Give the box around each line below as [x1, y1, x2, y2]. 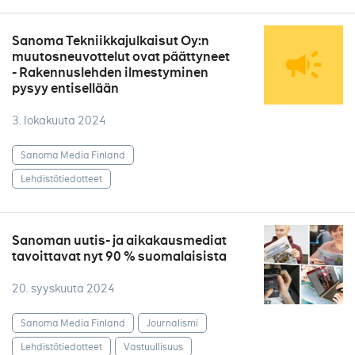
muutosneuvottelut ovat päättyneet [12, 48, 230, 65]
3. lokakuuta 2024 [12, 113, 106, 128]
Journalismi [147, 316, 198, 329]
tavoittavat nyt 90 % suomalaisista [12, 248, 227, 265]
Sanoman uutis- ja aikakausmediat [12, 232, 227, 249]
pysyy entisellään [12, 80, 119, 97]
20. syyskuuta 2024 [12, 281, 115, 296]
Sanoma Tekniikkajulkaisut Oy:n [12, 32, 209, 49]
